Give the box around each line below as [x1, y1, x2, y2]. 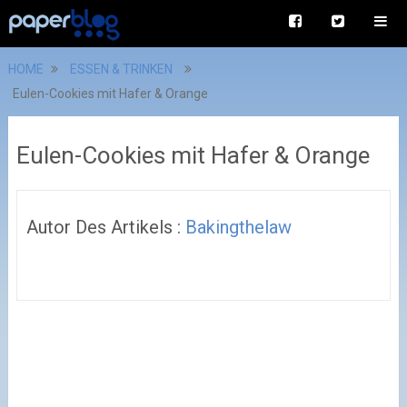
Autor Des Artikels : [25, 216, 185, 238]
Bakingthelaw [184, 216, 292, 238]
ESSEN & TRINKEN [69, 62, 173, 76]
